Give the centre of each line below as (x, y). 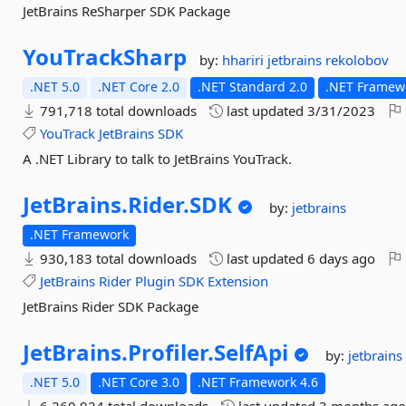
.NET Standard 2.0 (253, 87)
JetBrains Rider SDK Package (111, 306)
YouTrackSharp (105, 57)
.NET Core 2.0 (139, 87)
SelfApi (251, 352)
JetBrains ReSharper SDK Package (127, 11)
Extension (238, 281)
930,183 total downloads (117, 258)
